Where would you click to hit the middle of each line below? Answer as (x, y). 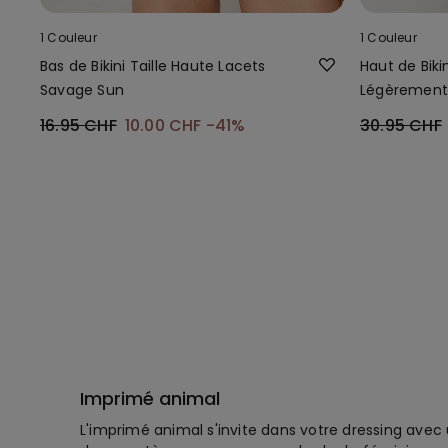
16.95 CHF (78, 125)
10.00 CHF (165, 125)
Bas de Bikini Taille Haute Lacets (153, 65)
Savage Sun (82, 89)
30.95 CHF (401, 125)
